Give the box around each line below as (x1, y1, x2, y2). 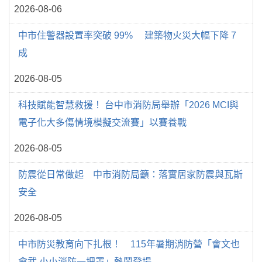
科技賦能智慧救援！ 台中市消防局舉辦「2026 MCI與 (18, 99, 239, 110)
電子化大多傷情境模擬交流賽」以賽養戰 (18, 117, 187, 127)
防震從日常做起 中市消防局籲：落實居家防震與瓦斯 (18, 169, 243, 180)
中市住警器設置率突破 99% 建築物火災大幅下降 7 (18, 30, 236, 40)
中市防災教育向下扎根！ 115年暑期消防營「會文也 (18, 239, 240, 249)
